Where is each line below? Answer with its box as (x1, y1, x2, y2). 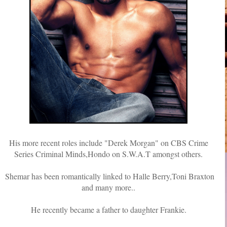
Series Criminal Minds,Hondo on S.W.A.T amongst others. (14, 148, 203, 159)
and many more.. (82, 182, 135, 193)
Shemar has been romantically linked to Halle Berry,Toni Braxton (3, 171, 214, 181)
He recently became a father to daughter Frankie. (30, 204, 186, 215)
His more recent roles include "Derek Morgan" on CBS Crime (9, 137, 208, 148)
